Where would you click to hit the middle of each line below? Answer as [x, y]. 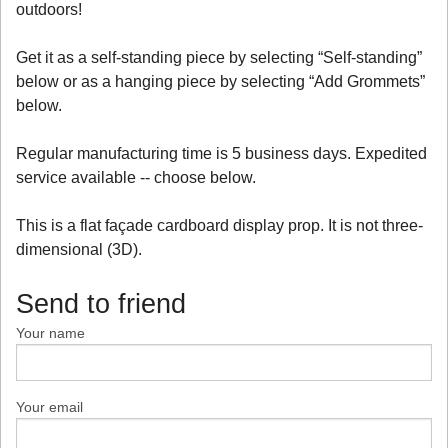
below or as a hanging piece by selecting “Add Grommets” [220, 81]
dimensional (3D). [79, 249]
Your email [49, 406]
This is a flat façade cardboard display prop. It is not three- [219, 225]
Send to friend [101, 303]
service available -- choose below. [136, 177]
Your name [50, 332]
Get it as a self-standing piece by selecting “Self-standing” [219, 57]
